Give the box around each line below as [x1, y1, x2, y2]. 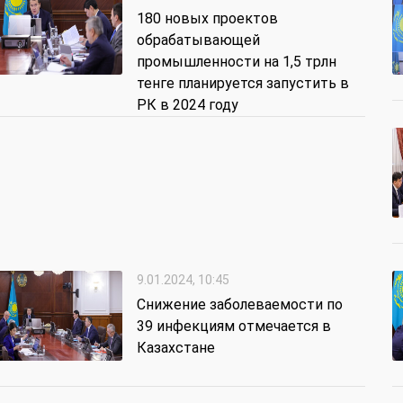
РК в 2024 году [137, 96, 238, 114]
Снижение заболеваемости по [137, 296, 343, 314]
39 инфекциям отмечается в [137, 318, 331, 336]
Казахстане [137, 339, 215, 357]
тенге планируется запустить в [137, 75, 349, 93]
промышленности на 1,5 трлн [137, 53, 336, 71]
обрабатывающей [137, 31, 260, 49]
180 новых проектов [137, 10, 278, 28]
